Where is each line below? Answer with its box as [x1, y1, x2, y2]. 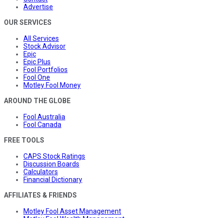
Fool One [23, 73, 50, 81]
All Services [23, 34, 59, 42]
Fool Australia [23, 112, 65, 121]
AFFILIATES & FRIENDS [4, 191, 77, 199]
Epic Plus [23, 57, 51, 66]
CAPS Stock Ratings [23, 152, 85, 160]
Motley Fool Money [23, 81, 81, 89]
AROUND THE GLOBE [4, 96, 71, 105]
